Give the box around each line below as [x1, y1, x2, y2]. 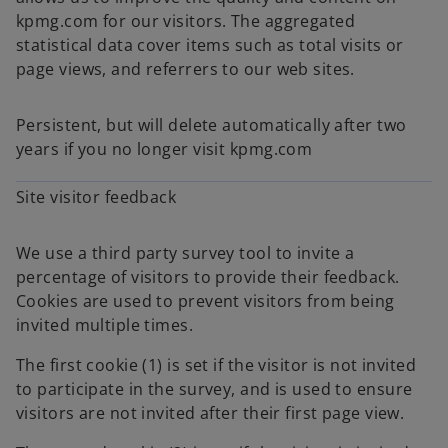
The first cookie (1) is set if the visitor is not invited [16, 354, 417, 376]
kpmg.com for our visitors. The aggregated [16, 10, 356, 32]
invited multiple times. [16, 314, 194, 336]
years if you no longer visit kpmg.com [16, 138, 313, 160]
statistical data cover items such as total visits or [16, 34, 404, 56]
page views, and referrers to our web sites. [16, 58, 355, 80]
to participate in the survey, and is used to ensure [16, 378, 413, 400]
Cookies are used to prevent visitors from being [16, 290, 395, 312]
